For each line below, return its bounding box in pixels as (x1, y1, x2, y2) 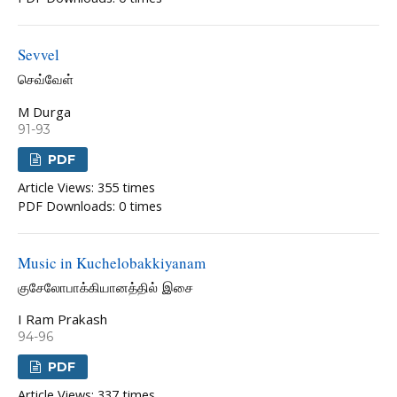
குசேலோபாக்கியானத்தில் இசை (18, 279, 193, 296)
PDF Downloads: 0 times (18, 197, 162, 214)
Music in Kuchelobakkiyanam (18, 252, 206, 273)
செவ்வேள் (18, 72, 74, 89)
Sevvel (18, 44, 59, 66)
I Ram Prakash (18, 310, 107, 329)
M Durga (18, 102, 72, 121)
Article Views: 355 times (18, 178, 155, 196)
